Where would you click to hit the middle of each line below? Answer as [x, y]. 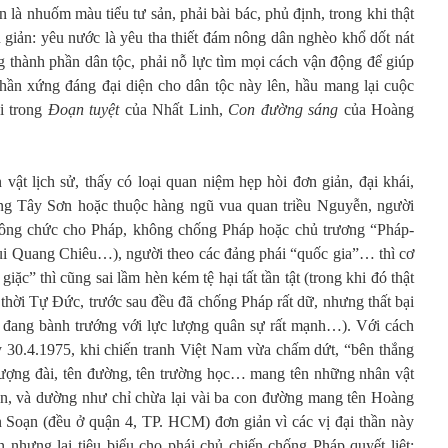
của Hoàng [376, 109]
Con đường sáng [283, 109]
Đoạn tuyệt [83, 109]
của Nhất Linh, [173, 109]
